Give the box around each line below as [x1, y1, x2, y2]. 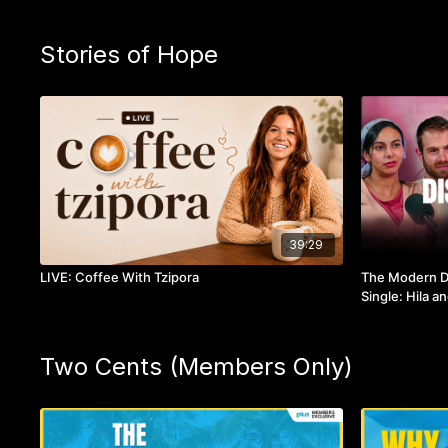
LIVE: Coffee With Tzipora [40, 268, 200, 285]
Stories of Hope [40, 39, 219, 69]
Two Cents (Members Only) [40, 351, 354, 381]
